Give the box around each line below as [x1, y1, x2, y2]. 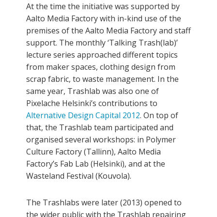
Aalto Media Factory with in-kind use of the [26, 13, 181, 24]
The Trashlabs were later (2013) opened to [26, 197, 182, 208]
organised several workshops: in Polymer [26, 134, 176, 145]
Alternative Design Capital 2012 [26, 110, 140, 121]
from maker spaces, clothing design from [26, 62, 175, 73]
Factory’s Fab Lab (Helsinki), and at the [26, 158, 165, 170]
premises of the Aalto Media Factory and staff [26, 25, 191, 36]
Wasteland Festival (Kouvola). [26, 170, 131, 182]
